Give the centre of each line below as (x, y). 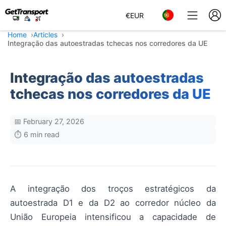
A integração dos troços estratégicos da (113, 189)
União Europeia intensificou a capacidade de (113, 217)
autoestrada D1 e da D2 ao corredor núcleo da (113, 203)
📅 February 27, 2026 (49, 121)
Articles (45, 35)
